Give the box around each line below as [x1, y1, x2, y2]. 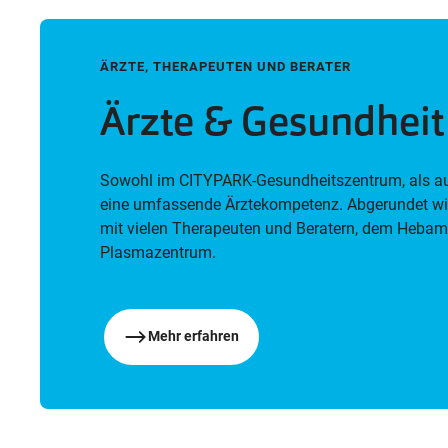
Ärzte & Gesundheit [100, 94, 445, 147]
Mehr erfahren [148, 328, 240, 345]
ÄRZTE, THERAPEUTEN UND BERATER [100, 58, 352, 74]
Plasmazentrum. [100, 242, 217, 262]
